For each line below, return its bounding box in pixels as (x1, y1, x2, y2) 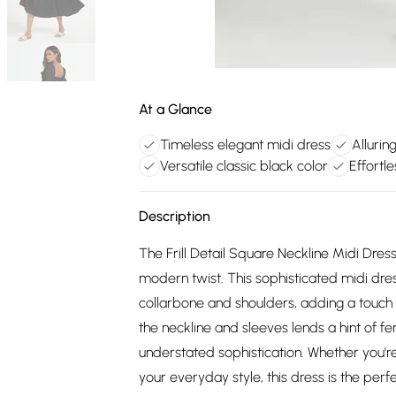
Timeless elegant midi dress (160, 136, 331, 153)
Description (139, 208, 210, 225)
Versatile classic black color (160, 157, 328, 174)
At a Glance (139, 101, 212, 118)
